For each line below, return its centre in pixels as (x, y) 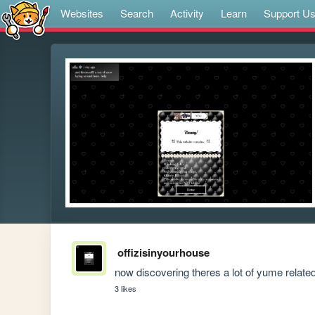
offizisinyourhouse (163, 253)
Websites (82, 13)
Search (137, 13)
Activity (187, 13)
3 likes (126, 289)
